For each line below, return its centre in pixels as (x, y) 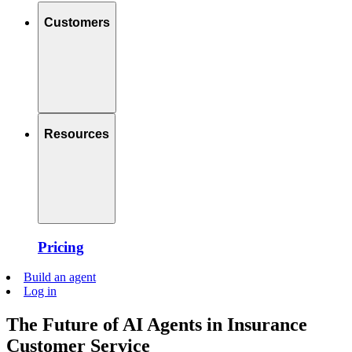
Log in (40, 291)
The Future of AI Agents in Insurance (157, 325)
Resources (77, 134)
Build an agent (60, 277)
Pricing (61, 247)
